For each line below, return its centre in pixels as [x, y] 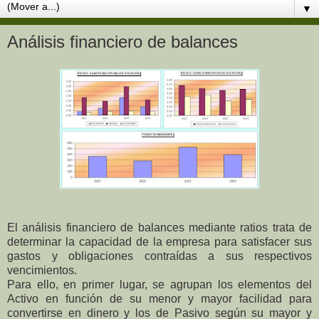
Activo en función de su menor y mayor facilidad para [159, 298]
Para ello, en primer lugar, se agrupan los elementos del [159, 284]
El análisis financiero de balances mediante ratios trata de [159, 227]
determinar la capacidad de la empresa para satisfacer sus [159, 241]
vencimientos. [42, 270]
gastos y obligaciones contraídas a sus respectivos [159, 256]
